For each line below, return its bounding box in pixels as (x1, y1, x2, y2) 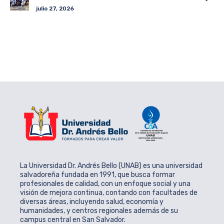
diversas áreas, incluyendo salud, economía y (20, 197, 163, 206)
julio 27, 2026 (36, 5, 74, 12)
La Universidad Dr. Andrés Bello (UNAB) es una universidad (20, 161, 202, 170)
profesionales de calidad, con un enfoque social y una (20, 179, 190, 188)
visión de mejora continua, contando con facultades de (20, 188, 197, 197)
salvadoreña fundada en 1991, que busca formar (20, 170, 175, 179)
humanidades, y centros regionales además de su (20, 206, 178, 215)
